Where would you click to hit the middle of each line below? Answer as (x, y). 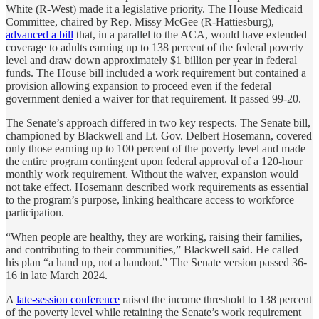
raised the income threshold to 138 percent (216, 299)
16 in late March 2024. (57, 275)
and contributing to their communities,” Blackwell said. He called (152, 249)
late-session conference (68, 299)
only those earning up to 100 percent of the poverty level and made (156, 148)
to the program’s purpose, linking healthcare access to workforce (150, 199)
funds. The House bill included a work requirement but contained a (156, 73)
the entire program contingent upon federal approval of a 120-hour (154, 161)
